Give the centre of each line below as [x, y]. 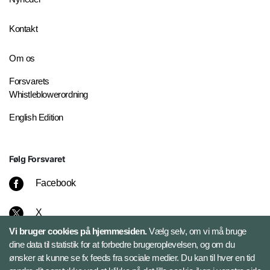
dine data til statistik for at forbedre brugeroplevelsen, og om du [122, 244]
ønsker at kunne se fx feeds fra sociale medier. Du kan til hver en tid [132, 258]
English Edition [36, 118]
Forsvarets [29, 81]
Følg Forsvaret [37, 159]
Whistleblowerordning [49, 95]
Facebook [55, 183]
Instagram [55, 242]
